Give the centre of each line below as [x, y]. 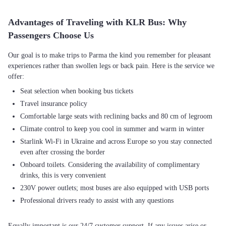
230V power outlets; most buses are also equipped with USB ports [115, 188]
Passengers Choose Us [51, 35]
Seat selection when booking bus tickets [77, 91]
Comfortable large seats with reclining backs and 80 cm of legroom [116, 116]
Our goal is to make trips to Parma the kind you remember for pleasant [109, 55]
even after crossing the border [63, 152]
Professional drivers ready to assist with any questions [97, 201]
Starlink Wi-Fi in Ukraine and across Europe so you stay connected [116, 142]
